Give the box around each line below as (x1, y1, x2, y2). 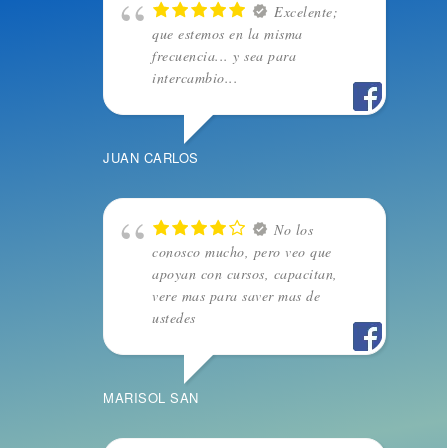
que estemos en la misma (152, 24, 303, 44)
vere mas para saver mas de (152, 286, 320, 306)
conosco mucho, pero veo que (152, 242, 332, 262)
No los (274, 220, 313, 240)
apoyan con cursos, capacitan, (152, 264, 338, 284)
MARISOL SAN (103, 388, 199, 408)
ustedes (152, 308, 196, 328)
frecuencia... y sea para (152, 46, 296, 66)
